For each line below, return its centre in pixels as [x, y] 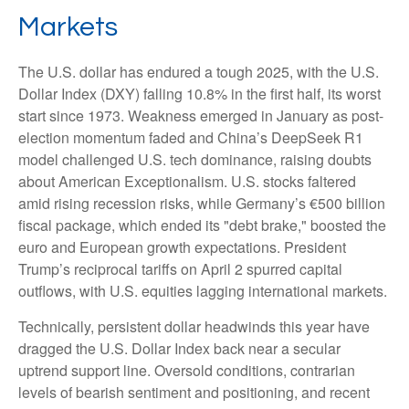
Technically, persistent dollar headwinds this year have [194, 326]
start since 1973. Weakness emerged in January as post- [201, 115]
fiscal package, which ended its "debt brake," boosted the [202, 225]
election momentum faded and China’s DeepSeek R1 [191, 137]
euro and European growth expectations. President [182, 246]
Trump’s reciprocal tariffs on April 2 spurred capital [180, 268]
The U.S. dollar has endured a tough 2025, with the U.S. [199, 71]
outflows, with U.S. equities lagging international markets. [203, 290]
